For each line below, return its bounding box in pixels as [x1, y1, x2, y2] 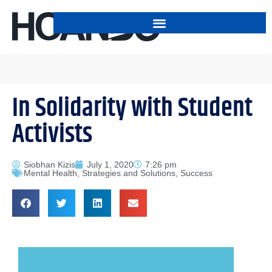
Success [180, 168, 212, 178]
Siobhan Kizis [24, 160, 75, 169]
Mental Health [24, 168, 77, 178]
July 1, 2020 [87, 160, 134, 169]
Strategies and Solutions [82, 168, 175, 178]
